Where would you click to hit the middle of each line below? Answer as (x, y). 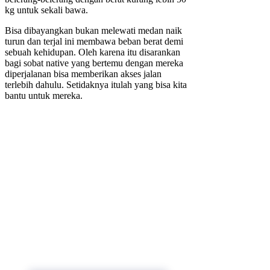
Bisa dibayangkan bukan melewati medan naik (93, 30)
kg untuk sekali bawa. (46, 10)
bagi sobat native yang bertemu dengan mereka (94, 63)
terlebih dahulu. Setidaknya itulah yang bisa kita (96, 84)
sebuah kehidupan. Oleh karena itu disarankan (93, 52)
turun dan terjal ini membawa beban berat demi (94, 41)
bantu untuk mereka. (44, 95)
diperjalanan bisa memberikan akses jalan (83, 74)
